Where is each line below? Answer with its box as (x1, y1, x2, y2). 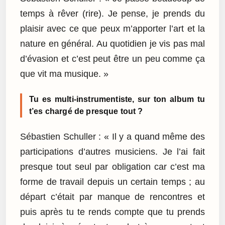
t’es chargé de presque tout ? (29, 107, 143, 116)
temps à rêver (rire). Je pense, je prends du (20, 9, 205, 19)
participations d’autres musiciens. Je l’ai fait (20, 146, 205, 157)
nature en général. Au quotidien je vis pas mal (20, 39, 205, 49)
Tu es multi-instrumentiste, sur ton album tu (29, 95, 205, 104)
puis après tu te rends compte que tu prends (20, 206, 205, 217)
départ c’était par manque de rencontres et (20, 191, 205, 202)
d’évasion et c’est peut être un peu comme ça (20, 54, 205, 64)
